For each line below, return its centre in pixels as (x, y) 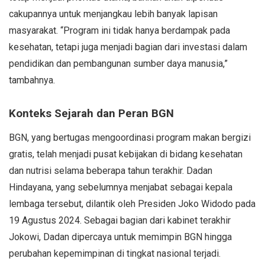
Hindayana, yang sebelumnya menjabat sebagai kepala (121, 187)
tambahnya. (32, 80)
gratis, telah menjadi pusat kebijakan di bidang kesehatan (126, 154)
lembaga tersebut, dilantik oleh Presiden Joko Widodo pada (132, 203)
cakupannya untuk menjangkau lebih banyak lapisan (113, 14)
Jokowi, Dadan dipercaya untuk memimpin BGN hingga (120, 237)
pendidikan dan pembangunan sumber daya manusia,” (118, 63)
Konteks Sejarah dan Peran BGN (91, 113)
